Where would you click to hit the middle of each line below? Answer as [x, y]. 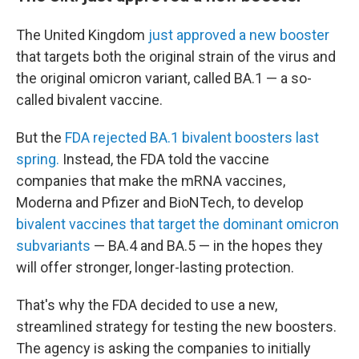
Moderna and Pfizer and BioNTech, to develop [160, 202]
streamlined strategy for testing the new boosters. [176, 327]
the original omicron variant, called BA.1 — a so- [164, 78]
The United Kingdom [82, 35]
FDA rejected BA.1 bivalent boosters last [190, 137]
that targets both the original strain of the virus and [176, 56]
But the [39, 137]
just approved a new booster [239, 35]
